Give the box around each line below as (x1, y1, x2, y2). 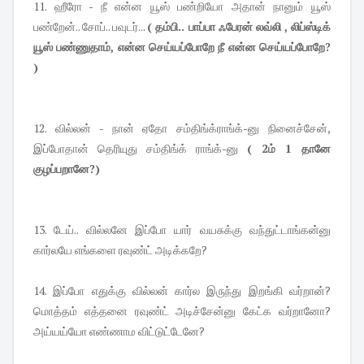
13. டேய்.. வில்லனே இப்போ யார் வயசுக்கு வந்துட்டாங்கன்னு (33, 221, 331, 237)
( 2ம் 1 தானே (247, 140, 331, 156)
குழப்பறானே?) (33, 160, 100, 176)
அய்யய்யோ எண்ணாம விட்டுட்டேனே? (33, 323, 205, 339)
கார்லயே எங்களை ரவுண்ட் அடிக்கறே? (33, 241, 207, 258)
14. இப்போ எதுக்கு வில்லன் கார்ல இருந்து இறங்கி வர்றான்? (33, 282, 331, 298)
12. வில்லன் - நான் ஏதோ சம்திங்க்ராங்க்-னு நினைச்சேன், (33, 119, 331, 136)
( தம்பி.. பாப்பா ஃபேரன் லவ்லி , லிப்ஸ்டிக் (147, 18, 331, 34)
